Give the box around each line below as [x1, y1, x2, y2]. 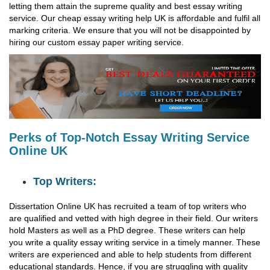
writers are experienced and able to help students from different [9, 250, 251, 259]
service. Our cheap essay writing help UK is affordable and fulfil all [9, 13, 260, 23]
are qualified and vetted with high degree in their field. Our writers [9, 213, 258, 223]
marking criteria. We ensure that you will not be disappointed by [9, 25, 251, 35]
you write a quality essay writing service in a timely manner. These [9, 237, 260, 247]
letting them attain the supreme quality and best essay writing [9, 1, 242, 11]
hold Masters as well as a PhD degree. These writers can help [9, 225, 245, 235]
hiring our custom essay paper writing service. [9, 37, 184, 47]
